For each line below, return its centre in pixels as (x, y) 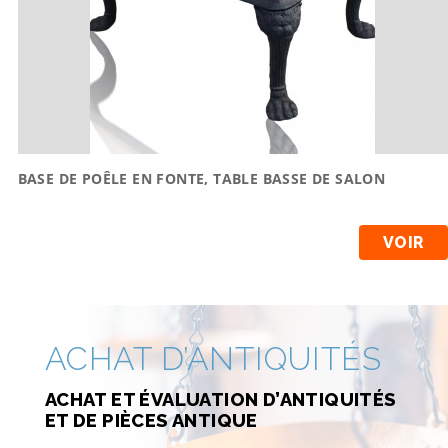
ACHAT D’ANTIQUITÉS (212, 358)
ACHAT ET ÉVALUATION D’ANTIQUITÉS (220, 399)
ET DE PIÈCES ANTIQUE (151, 420)
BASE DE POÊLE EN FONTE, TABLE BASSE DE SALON (201, 178)
